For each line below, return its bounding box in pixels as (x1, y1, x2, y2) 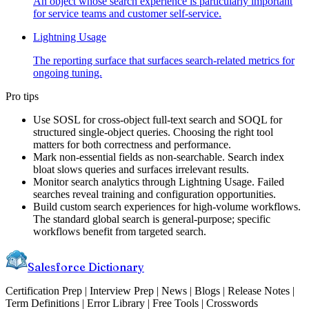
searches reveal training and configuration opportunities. (33, 188, 276, 201)
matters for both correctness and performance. (33, 139, 231, 151)
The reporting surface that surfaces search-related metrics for (33, 54, 295, 67)
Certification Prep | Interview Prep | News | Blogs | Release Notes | (6, 285, 295, 297)
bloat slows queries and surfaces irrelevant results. (33, 163, 249, 176)
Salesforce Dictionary (28, 260, 144, 275)
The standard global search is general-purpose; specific (33, 213, 270, 226)
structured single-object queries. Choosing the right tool (33, 126, 273, 139)
